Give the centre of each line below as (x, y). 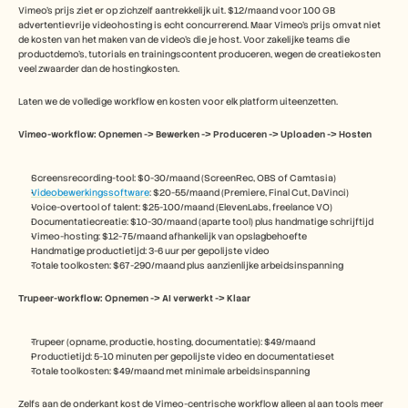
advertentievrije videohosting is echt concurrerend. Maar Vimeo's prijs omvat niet (199, 25)
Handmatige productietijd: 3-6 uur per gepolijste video (150, 251)
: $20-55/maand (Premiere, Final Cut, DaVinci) (249, 193)
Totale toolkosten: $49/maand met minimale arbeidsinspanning (170, 371)
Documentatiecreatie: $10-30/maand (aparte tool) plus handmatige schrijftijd (202, 222)
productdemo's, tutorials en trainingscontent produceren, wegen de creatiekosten (199, 54)
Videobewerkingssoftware (90, 193)
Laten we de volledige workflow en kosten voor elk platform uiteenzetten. (178, 102)
